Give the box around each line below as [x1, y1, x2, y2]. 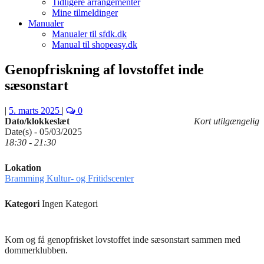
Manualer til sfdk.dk [52, 29, 127, 39]
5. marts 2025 [9, 105, 60, 115]
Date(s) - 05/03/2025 [5, 126, 82, 137]
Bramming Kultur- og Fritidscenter [5, 173, 134, 183]
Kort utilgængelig [194, 115, 259, 126]
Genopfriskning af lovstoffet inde [5, 61, 204, 77]
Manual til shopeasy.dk [52, 39, 137, 49]
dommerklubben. [5, 245, 68, 255]
